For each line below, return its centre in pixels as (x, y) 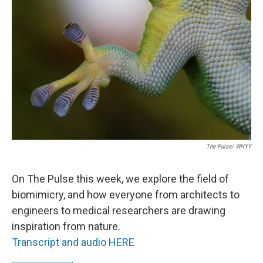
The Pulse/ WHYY (229, 147)
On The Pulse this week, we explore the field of (120, 179)
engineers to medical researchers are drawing (119, 211)
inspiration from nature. (66, 227)
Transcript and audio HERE (73, 242)
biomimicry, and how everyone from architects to (126, 195)
